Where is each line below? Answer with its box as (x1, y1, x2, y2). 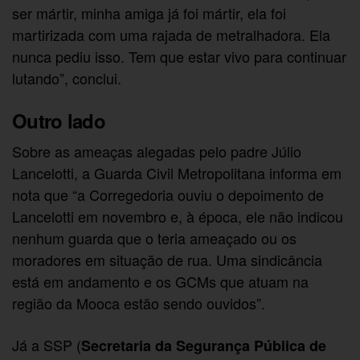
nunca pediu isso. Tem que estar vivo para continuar (12, 45, 347, 67)
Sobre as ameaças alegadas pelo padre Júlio (12, 141, 302, 162)
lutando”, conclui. (12, 67, 122, 88)
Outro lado (12, 107, 105, 135)
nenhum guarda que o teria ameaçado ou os (12, 227, 297, 249)
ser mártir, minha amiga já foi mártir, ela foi (12, 2, 287, 23)
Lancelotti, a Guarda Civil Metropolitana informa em (12, 162, 342, 184)
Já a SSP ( (12, 334, 82, 356)
